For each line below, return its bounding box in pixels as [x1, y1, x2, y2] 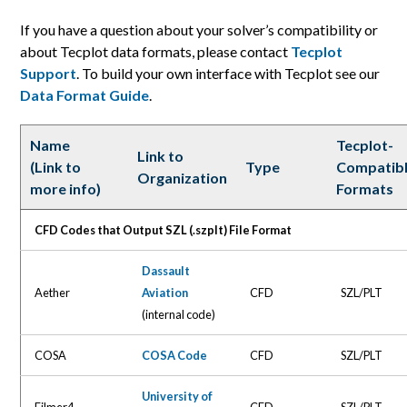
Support [20, 65, 77, 83]
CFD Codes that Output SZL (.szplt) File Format [35, 222, 293, 237]
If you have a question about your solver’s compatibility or [20, 21, 379, 39]
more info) [30, 179, 102, 197]
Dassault [142, 263, 191, 278]
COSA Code [142, 347, 208, 362]
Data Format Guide [20, 86, 150, 104]
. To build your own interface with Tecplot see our [76, 65, 381, 83]
